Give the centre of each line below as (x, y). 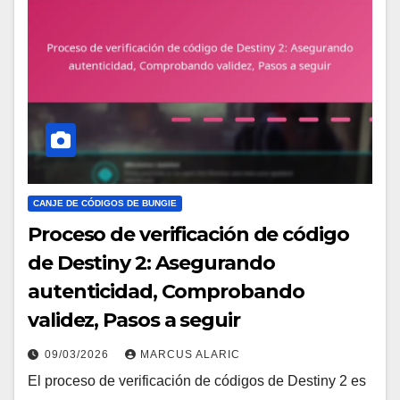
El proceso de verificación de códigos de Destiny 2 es (197, 380)
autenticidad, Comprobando (166, 291)
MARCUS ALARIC (190, 354)
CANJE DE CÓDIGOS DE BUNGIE (105, 203)
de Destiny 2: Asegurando (151, 262)
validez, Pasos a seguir (134, 320)
